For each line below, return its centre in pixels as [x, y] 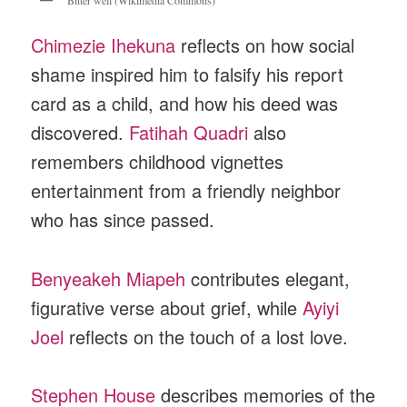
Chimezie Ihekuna [104, 45]
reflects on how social [265, 45]
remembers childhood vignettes [158, 162]
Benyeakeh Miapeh [109, 278]
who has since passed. [123, 220]
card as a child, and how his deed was [185, 104]
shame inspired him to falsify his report [188, 74]
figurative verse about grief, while [167, 307]
